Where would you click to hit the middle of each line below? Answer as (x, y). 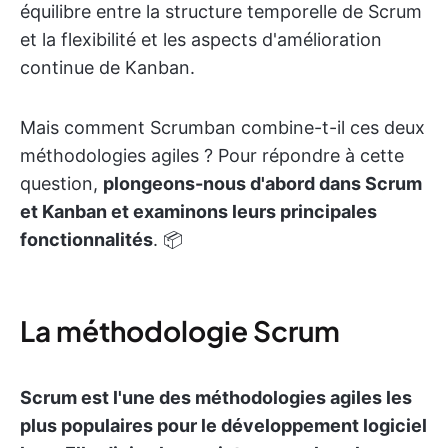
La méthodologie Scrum (180, 330)
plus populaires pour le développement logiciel (223, 425)
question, (61, 183)
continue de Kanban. (107, 67)
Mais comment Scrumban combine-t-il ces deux (222, 127)
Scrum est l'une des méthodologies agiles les (216, 397)
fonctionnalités (86, 239)
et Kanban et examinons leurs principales (198, 211)
